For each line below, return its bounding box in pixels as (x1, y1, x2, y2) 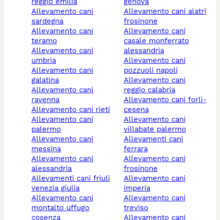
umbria (31, 56, 56, 65)
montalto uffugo (31, 203, 89, 213)
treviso (123, 203, 148, 213)
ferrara (123, 144, 148, 154)
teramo (31, 36, 57, 46)
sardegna (31, 17, 63, 26)
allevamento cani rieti (36, 105, 110, 114)
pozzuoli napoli (123, 66, 178, 75)
